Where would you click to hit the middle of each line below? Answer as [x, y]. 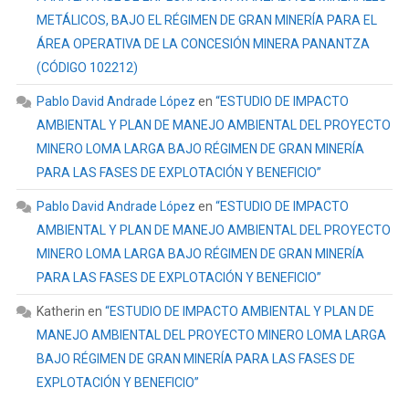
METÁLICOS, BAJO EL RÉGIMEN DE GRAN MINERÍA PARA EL [206, 20]
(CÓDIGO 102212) [87, 68]
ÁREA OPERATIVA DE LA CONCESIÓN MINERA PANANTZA [203, 44]
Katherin [60, 311]
